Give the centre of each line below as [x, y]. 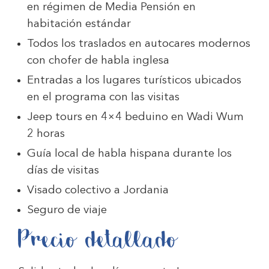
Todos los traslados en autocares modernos [139, 44]
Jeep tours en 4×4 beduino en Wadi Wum [135, 117]
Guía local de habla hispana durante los [129, 154]
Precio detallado [98, 240]
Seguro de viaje [67, 210]
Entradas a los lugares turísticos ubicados [134, 81]
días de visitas [63, 171]
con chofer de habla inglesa [98, 61]
